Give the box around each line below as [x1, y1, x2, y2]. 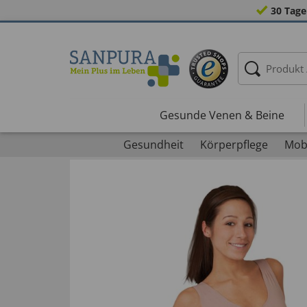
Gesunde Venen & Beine [159, 107, 284, 123]
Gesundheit [123, 137, 184, 152]
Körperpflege [199, 137, 268, 152]
